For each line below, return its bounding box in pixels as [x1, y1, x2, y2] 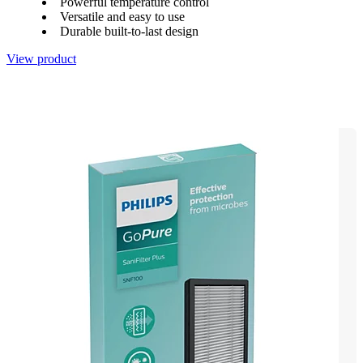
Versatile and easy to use [60, 9, 185, 23]
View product [6, 51, 76, 66]
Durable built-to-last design [60, 23, 199, 38]
